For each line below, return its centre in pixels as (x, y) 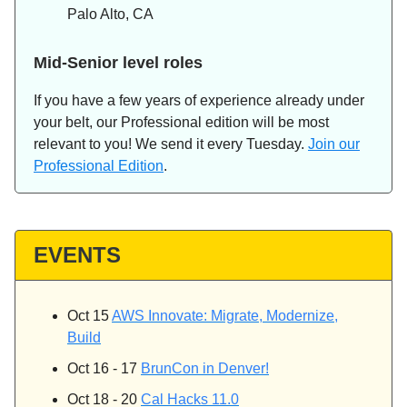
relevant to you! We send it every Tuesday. (171, 144)
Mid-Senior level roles (118, 63)
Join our (334, 144)
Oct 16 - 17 (104, 369)
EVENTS (77, 255)
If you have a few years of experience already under (199, 101)
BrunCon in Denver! (205, 369)
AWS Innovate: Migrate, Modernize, (225, 316)
